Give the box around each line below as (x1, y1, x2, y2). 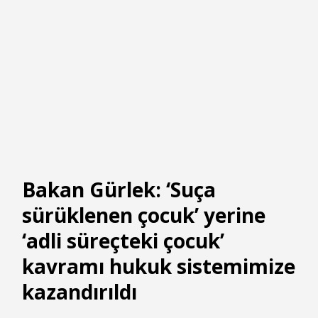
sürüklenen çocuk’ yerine (22, 202, 265, 229)
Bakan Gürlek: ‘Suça (22, 176, 216, 203)
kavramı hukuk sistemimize (22, 253, 295, 280)
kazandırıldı (22, 278, 137, 305)
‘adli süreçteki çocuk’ (22, 227, 224, 254)
